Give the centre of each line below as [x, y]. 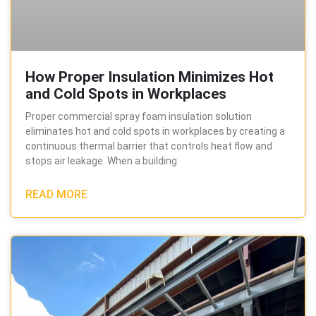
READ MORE [56, 195]
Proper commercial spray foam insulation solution [139, 117]
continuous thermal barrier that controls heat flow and [149, 146]
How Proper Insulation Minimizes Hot [150, 77]
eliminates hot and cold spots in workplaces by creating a [155, 132]
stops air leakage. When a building [101, 161]
